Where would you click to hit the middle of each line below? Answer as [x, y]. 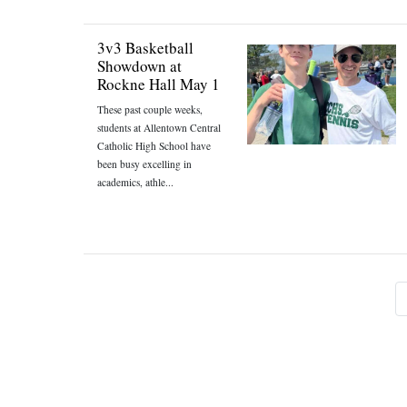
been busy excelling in [144, 164]
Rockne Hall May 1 [159, 84]
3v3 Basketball [145, 48]
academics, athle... [135, 182]
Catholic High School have [154, 146]
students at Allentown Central [159, 128]
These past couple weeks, [150, 109]
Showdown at [139, 66]
